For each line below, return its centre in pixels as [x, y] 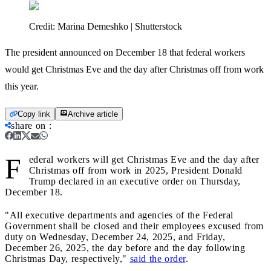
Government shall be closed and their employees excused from [134, 226]
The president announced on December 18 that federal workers [125, 52]
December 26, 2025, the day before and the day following [125, 247]
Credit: [43, 26]
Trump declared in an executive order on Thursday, [135, 181]
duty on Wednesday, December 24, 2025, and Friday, [115, 237]
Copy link [34, 114]
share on [28, 125]
